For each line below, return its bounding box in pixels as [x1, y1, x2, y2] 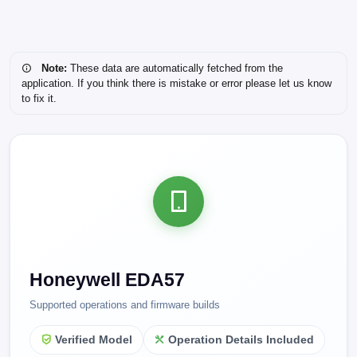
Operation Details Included [168, 334, 315, 347]
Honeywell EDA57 [29, 269, 185, 290]
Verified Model [54, 334, 132, 347]
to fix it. [21, 92, 57, 104]
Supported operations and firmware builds [29, 299, 220, 311]
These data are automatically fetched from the [66, 62, 283, 74]
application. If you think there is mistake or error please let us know [21, 77, 331, 89]
